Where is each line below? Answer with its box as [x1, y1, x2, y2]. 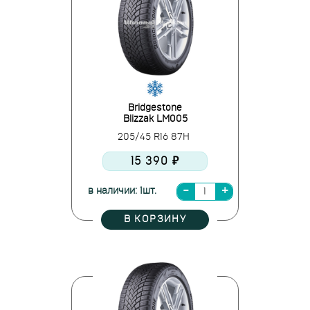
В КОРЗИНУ [123, 215, 187, 224]
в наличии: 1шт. [87, 186, 156, 196]
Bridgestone [128, 103, 182, 113]
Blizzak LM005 [122, 114, 188, 124]
